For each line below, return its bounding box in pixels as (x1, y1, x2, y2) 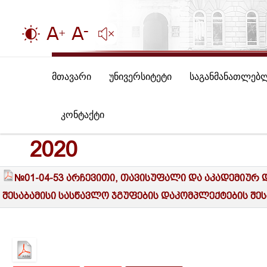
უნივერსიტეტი (109, 70, 172, 83)
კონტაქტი (61, 108, 104, 121)
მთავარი (52, 70, 91, 83)
